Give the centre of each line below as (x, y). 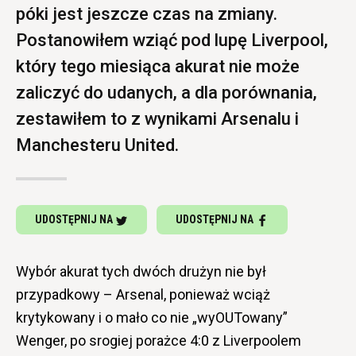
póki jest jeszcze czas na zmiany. (147, 14)
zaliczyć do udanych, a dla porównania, (166, 93)
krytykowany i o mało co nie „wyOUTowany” (152, 318)
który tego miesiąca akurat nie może (158, 67)
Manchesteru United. (97, 145)
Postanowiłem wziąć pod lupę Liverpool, (172, 41)
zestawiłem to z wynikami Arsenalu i (157, 119)
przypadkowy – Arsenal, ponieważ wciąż (143, 295)
